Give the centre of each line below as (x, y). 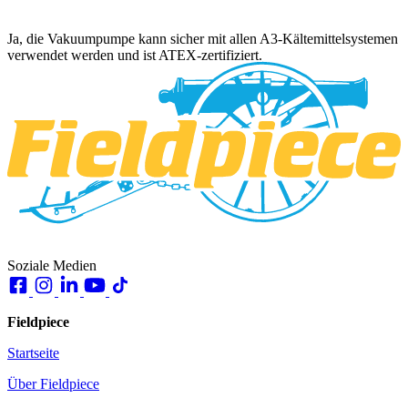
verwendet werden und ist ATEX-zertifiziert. (135, 56)
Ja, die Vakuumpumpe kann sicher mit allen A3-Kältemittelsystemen (203, 39)
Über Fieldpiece (53, 383)
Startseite (33, 352)
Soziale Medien (52, 265)
